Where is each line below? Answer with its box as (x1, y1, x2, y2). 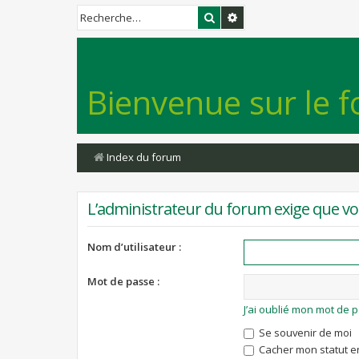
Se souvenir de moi (256, 325, 352, 340)
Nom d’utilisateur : (87, 240, 181, 254)
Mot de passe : (87, 274, 159, 288)
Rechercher (216, 10, 272, 24)
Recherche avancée (239, 10, 336, 24)
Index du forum (107, 150, 181, 164)
